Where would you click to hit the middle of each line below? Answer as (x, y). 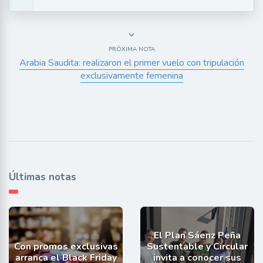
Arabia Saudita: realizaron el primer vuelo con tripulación (131, 63)
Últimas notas (43, 177)
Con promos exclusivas (66, 247)
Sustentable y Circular (197, 247)
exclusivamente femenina (131, 76)
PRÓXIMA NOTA (131, 50)
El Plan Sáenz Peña (197, 236)
